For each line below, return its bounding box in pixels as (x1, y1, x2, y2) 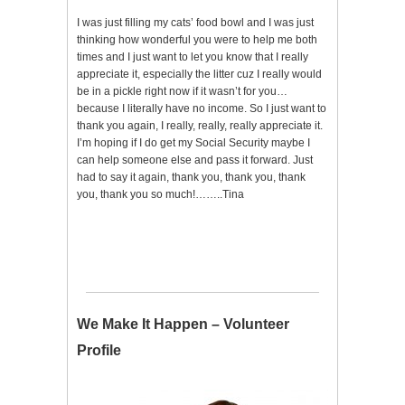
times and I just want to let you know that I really (77, 51, 308, 64)
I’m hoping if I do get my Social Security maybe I (77, 137, 310, 150)
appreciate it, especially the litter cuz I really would (77, 68, 322, 81)
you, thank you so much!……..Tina (77, 188, 244, 202)
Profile (77, 343, 121, 359)
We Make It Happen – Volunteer (77, 316, 289, 333)
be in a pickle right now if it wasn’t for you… (77, 85, 287, 99)
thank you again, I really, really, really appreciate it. (77, 119, 323, 133)
